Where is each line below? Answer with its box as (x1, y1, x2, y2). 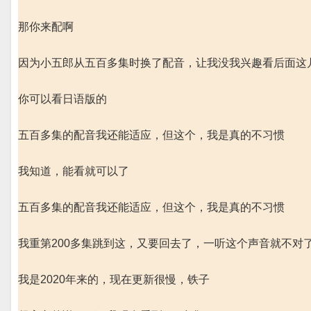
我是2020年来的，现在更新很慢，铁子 (18, 274, 210, 285)
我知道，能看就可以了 (18, 165, 129, 177)
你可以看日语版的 (18, 93, 107, 105)
